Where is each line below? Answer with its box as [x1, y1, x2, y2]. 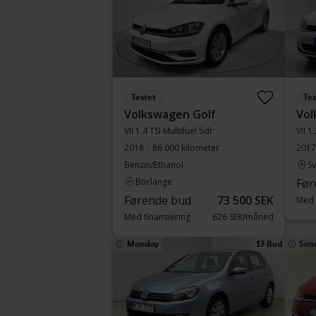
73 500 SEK [217, 193, 274, 208]
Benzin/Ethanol [124, 159, 183, 171]
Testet [131, 92, 156, 102]
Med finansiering [124, 211, 190, 223]
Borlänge [135, 176, 172, 188]
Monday [127, 239, 159, 249]
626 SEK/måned [212, 211, 274, 223]
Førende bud [124, 193, 191, 208]
